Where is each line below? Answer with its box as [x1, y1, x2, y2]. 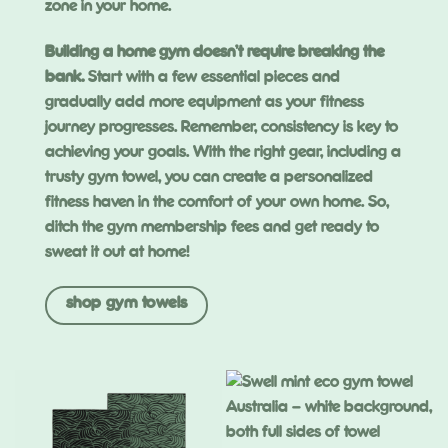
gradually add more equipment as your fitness [45, 93, 364, 111]
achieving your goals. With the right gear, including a [45, 143, 401, 161]
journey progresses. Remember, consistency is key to [45, 118, 398, 136]
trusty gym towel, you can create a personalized [45, 168, 373, 186]
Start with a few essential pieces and [84, 68, 340, 86]
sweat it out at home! [45, 243, 189, 261]
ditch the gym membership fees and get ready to [45, 218, 379, 236]
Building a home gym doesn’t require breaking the [45, 43, 384, 61]
